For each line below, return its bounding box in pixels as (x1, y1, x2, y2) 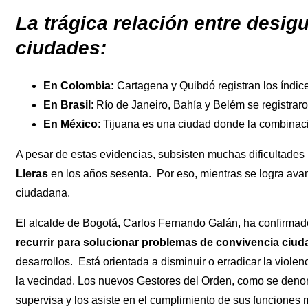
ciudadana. (16, 187, 70, 199)
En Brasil (43, 99, 91, 111)
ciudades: (16, 37, 107, 59)
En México (43, 118, 98, 131)
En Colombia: (43, 80, 117, 92)
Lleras (16, 168, 48, 180)
